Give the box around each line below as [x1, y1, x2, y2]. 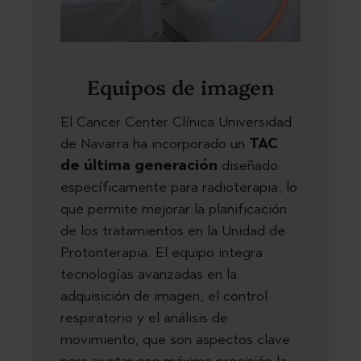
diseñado [218, 156, 278, 174]
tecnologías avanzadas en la [60, 264, 237, 283]
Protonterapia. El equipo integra [60, 243, 263, 261]
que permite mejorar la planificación [60, 199, 287, 218]
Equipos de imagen [87, 72, 274, 100]
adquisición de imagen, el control [60, 286, 268, 305]
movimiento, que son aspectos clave [60, 330, 290, 348]
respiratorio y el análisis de [60, 308, 228, 326]
